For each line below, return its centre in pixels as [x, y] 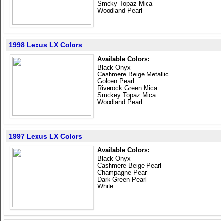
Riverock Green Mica [127, 88]
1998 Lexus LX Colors [46, 45]
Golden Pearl [116, 81]
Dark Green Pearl [122, 179]
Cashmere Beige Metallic [133, 74]
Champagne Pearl [123, 172]
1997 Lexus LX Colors [46, 136]
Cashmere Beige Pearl [129, 166]
